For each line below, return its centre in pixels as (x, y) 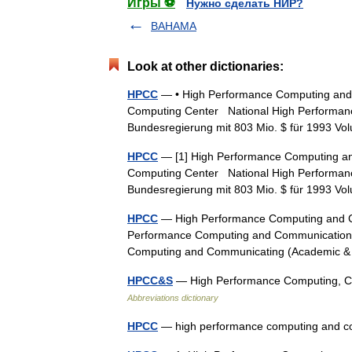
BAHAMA (174, 26)
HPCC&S (150, 280)
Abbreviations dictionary (173, 298)
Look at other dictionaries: (205, 66)
